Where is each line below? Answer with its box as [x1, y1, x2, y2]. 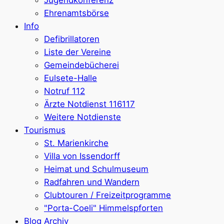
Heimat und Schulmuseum [44, 164, 148, 174]
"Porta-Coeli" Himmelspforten [44, 203, 163, 213]
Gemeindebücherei [44, 60, 119, 70]
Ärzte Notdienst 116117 [44, 99, 135, 109]
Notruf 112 [44, 86, 85, 96]
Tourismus [24, 125, 65, 135]
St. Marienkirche [44, 138, 108, 148]
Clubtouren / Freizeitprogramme [44, 190, 171, 200]
